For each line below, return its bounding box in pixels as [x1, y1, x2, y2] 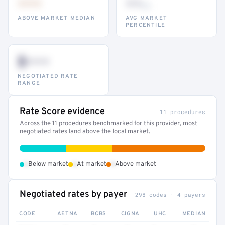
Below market [28, 160, 68, 168]
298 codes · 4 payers [135, 191, 205, 198]
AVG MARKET [126, 15, 167, 22]
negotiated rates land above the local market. [20, 128, 150, 136]
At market [77, 160, 106, 168]
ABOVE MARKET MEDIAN [18, 15, 95, 22]
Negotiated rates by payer [20, 189, 127, 200]
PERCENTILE [126, 22, 165, 29]
